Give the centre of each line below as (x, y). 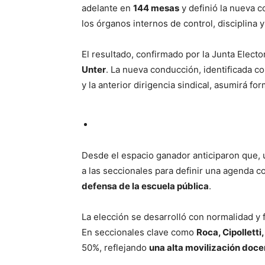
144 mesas (156, 8)
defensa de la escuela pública (145, 186)
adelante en (107, 8)
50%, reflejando (115, 248)
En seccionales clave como (139, 232)
